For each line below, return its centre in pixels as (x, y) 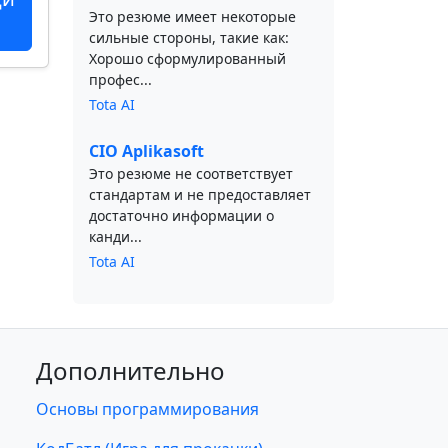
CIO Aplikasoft (146, 151)
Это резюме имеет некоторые (192, 16)
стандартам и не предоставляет (200, 194)
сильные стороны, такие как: (189, 37)
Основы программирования (147, 409)
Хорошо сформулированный (187, 58)
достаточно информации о (181, 215)
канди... (115, 236)
